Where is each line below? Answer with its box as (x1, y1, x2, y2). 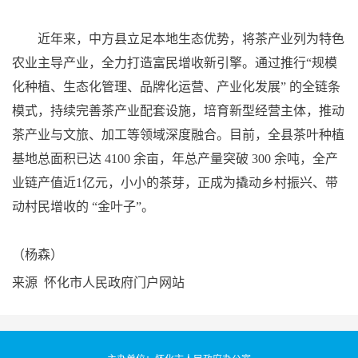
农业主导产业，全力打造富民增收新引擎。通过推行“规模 (12, 56, 337, 70)
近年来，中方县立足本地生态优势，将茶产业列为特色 (12, 32, 344, 46)
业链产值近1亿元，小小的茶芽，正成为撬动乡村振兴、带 (12, 176, 338, 190)
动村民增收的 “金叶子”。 (12, 200, 154, 214)
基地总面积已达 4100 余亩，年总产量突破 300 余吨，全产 (12, 152, 338, 166)
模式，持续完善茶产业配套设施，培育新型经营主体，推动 (12, 104, 344, 118)
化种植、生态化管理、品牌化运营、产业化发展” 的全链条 (12, 80, 340, 94)
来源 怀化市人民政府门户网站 (12, 276, 185, 290)
